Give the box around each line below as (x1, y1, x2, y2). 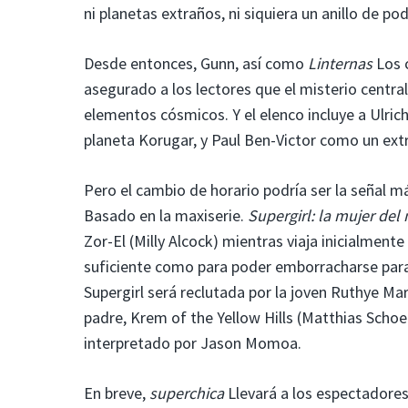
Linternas (308, 52, 372, 74)
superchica (149, 382, 224, 403)
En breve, (84, 382, 149, 403)
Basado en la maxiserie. (84, 204, 248, 226)
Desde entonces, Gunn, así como (84, 52, 308, 74)
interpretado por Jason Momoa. (84, 331, 301, 353)
